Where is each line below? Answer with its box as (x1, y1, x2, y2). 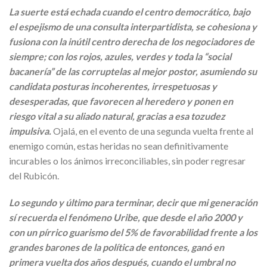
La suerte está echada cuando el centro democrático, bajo (9, 5, 250, 17)
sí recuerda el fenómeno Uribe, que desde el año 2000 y (9, 212, 243, 223)
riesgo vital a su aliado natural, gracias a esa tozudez (9, 110, 225, 122)
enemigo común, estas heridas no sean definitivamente (9, 139, 228, 151)
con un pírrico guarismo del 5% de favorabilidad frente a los (9, 226, 257, 238)
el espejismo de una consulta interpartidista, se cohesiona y (9, 20, 257, 32)
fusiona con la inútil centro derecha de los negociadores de (9, 35, 254, 47)
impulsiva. (9, 125, 51, 136)
